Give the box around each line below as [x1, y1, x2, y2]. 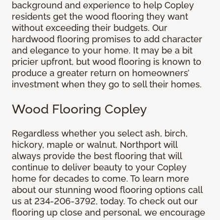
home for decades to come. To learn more [12, 173, 189, 184]
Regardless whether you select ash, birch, [12, 128, 188, 139]
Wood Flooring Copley [12, 101, 147, 117]
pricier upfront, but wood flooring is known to [12, 56, 201, 67]
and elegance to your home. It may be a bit [12, 45, 192, 56]
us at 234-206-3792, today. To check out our [12, 196, 198, 207]
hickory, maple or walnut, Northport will [12, 139, 177, 150]
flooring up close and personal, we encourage [12, 207, 205, 218]
